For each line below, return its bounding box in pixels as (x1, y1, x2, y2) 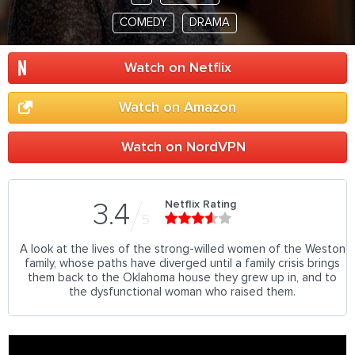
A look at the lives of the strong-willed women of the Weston (19, 243, 345, 255)
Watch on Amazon (119, 101, 236, 115)
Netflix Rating (164, 199, 236, 210)
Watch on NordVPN (120, 140, 246, 155)
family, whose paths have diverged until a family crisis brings (25, 258, 340, 269)
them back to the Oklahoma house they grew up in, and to (28, 272, 337, 284)
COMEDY (120, 17, 167, 29)
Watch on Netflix (124, 61, 231, 75)
